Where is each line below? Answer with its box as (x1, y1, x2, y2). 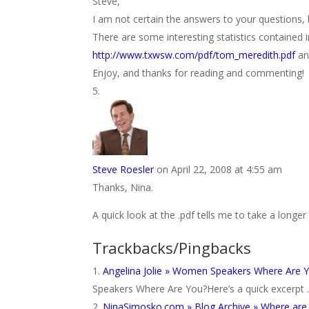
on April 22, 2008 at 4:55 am (157, 163, 283, 176)
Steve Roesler (92, 163, 154, 176)
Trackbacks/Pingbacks (92, 237, 252, 258)
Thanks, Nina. (92, 181, 154, 194)
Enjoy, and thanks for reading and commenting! (92, 66, 305, 79)
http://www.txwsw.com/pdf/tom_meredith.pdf (92, 48, 296, 61)
